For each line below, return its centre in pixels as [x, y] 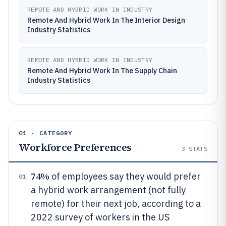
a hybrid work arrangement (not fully [108, 190]
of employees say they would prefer [125, 176]
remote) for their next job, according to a [116, 204]
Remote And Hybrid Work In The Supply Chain [102, 71]
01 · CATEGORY [46, 133]
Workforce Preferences [75, 147]
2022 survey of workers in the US [100, 217]
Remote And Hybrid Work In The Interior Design [106, 20]
